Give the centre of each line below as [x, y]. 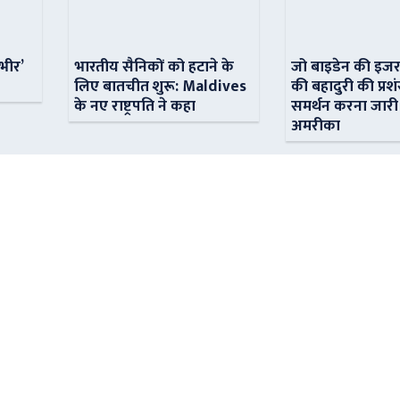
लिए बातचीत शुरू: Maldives [161, 87]
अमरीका [315, 126]
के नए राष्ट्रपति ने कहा [135, 106]
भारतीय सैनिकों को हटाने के [154, 67]
